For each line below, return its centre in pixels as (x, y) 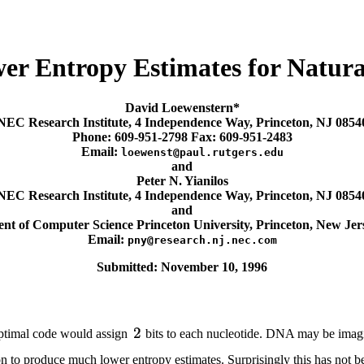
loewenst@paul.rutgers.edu (202, 152)
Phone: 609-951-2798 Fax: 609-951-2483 (182, 136)
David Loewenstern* (182, 107)
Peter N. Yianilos (182, 180)
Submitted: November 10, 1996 (182, 266)
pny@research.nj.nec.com (202, 240)
